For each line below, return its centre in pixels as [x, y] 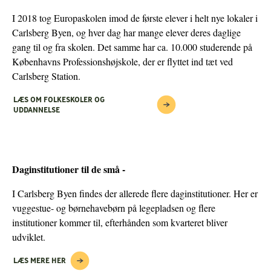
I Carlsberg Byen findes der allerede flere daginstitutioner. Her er [135, 194]
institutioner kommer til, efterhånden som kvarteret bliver [120, 223]
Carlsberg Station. [46, 76]
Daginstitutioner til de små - [69, 169]
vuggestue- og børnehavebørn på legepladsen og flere [114, 208]
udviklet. [29, 237]
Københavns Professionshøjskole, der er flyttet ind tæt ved [122, 62]
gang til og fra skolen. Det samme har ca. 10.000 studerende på [132, 47]
